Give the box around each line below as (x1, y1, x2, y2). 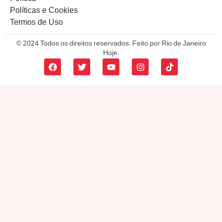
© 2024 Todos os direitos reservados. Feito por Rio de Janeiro (16, 38, 206, 51)
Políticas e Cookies (10, 4, 78, 18)
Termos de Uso (10, 16, 63, 30)
